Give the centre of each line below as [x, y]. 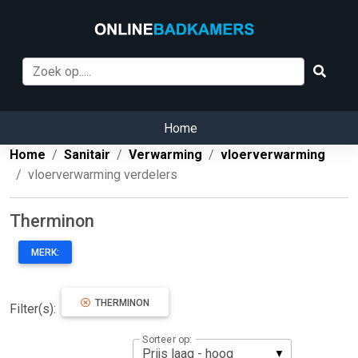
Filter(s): [34, 309]
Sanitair [87, 155]
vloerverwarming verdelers [103, 175]
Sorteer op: [167, 339]
